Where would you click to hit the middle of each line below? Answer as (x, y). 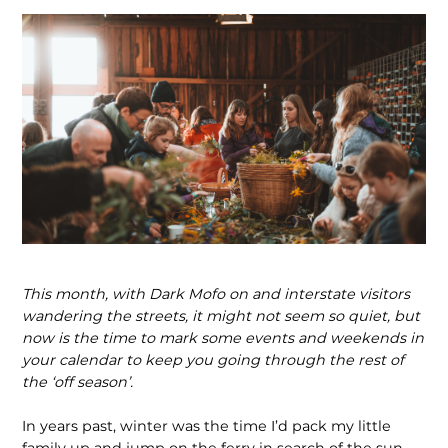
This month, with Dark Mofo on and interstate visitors (216, 294)
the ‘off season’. (78, 382)
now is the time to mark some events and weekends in (223, 338)
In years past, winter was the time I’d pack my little (207, 425)
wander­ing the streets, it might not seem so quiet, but (221, 316)
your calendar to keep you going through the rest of (213, 360)
